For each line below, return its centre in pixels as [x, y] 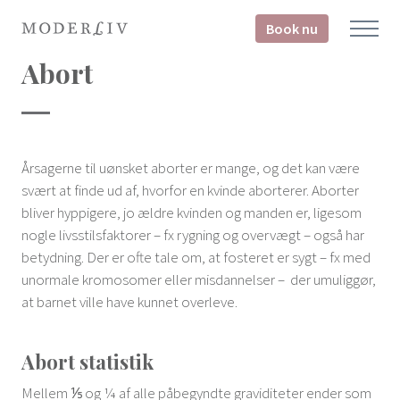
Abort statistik [87, 362]
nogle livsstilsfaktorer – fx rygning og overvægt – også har [193, 235]
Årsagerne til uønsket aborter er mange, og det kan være [191, 168]
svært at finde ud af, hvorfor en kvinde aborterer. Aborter [190, 190]
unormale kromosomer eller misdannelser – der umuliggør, [199, 279]
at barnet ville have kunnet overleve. [129, 302]
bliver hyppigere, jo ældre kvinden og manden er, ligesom [192, 212]
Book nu [292, 29]
